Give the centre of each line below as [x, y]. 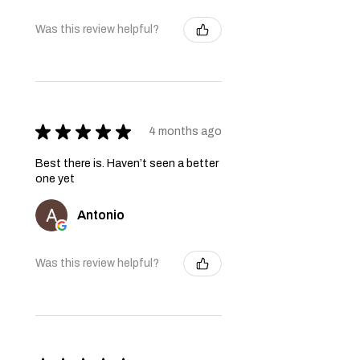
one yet [55, 178]
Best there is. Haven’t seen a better [127, 163]
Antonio [101, 215]
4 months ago [185, 132]
